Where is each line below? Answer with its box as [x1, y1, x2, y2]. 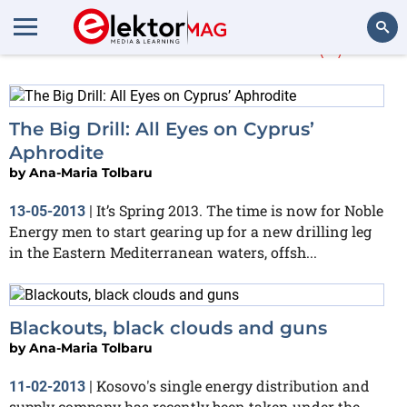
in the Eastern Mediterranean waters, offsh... [9, 242, 317, 262]
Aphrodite [9, 141, 104, 164]
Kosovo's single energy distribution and [96, 375, 370, 395]
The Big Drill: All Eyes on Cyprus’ [9, 117, 314, 140]
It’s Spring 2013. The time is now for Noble [96, 200, 383, 220]
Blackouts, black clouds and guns [9, 316, 327, 339]
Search [350, 69, 389, 84]
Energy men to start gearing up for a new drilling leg [9, 221, 372, 241]
